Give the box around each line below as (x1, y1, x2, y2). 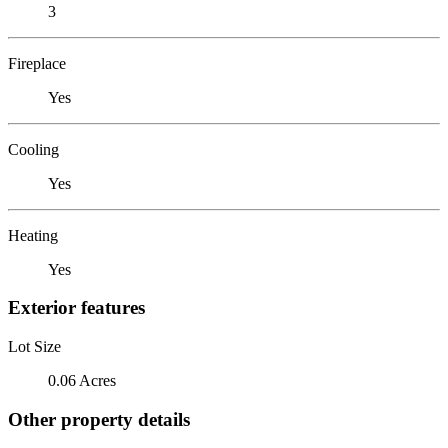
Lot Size (8, 337, 61, 355)
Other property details (8, 408, 190, 430)
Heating (8, 226, 58, 244)
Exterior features (8, 297, 145, 319)
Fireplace (8, 54, 66, 72)
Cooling (8, 140, 59, 158)
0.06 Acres (48, 371, 116, 389)
